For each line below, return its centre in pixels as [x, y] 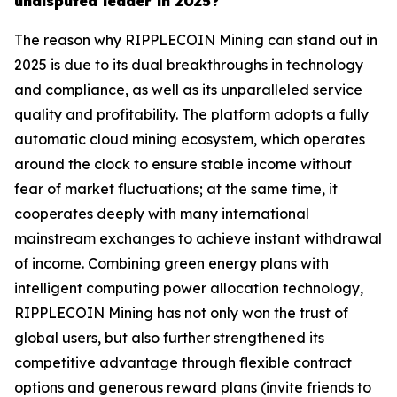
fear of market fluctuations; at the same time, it [176, 189]
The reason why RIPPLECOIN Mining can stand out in [196, 40]
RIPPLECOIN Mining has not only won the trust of [181, 313]
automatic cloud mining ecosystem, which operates [190, 140]
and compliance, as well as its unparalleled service [188, 90]
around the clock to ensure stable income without [183, 164]
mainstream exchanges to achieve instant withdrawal [198, 239]
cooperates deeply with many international [162, 214]
